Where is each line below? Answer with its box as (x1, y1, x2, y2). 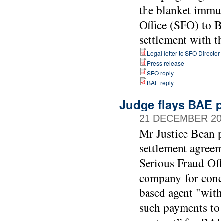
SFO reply (147, 69, 174, 77)
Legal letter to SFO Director (147, 49, 220, 58)
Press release (147, 59, 184, 68)
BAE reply (147, 78, 174, 87)
